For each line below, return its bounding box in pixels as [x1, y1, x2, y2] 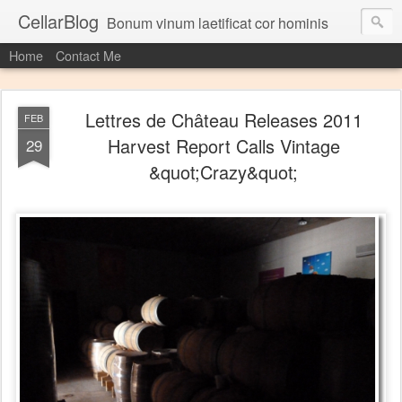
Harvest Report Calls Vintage [107, 133, 340, 159]
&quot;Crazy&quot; [149, 159, 298, 185]
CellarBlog [18, 8, 99, 34]
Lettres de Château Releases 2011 [84, 107, 363, 133]
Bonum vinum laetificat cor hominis [107, 13, 328, 33]
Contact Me [56, 46, 121, 65]
